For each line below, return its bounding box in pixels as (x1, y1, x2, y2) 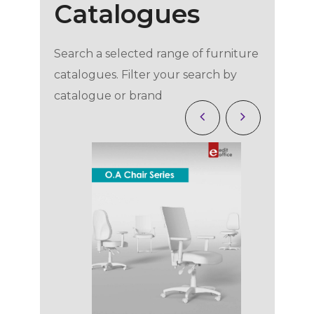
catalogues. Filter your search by (53, 67, 237, 81)
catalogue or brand (53, 88, 163, 102)
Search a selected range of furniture (53, 46, 259, 60)
